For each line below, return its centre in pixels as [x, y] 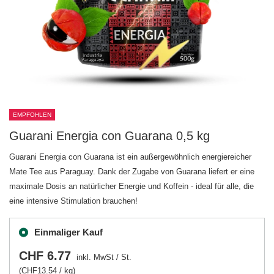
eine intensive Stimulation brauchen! [73, 201]
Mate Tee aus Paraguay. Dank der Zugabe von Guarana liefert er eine [132, 172]
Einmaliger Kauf [68, 232]
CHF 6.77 [45, 256]
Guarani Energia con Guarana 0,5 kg [109, 136]
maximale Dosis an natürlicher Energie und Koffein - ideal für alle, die [131, 186]
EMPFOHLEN [32, 115]
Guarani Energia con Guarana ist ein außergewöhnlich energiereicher [130, 157]
